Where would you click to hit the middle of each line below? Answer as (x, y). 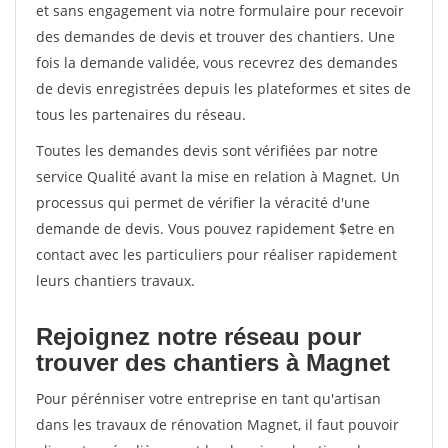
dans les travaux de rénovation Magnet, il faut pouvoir (217, 424)
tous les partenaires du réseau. (141, 114)
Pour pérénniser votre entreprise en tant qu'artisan (208, 398)
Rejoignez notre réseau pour (198, 336)
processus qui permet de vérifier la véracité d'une (203, 202)
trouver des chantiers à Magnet (213, 362)
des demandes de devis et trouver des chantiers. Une (215, 36)
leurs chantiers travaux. (115, 280)
